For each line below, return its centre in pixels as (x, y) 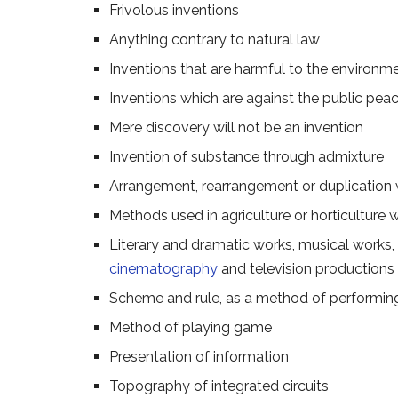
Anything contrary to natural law (215, 39)
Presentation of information (199, 356)
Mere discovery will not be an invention (236, 127)
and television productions (306, 268)
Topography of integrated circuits (219, 386)
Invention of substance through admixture (247, 156)
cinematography (163, 268)
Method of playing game (191, 327)
